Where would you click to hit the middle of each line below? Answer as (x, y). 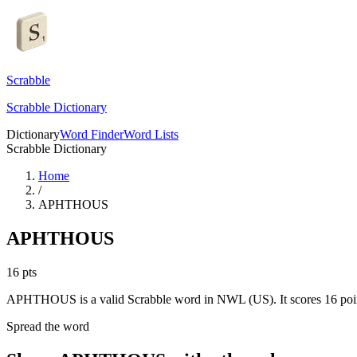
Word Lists (151, 134)
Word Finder (92, 134)
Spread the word (48, 326)
